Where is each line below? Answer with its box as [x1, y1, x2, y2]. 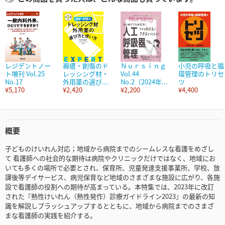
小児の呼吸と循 [178, 61, 224, 71]
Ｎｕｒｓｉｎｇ [121, 61, 166, 71]
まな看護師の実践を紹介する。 [5, 210, 96, 220]
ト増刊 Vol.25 [5, 69, 45, 79]
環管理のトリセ [178, 69, 224, 79]
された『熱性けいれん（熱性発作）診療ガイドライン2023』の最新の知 [5, 191, 215, 201]
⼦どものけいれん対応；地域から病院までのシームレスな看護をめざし [5, 144, 214, 154]
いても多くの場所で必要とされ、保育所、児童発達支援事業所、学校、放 [5, 163, 220, 173]
